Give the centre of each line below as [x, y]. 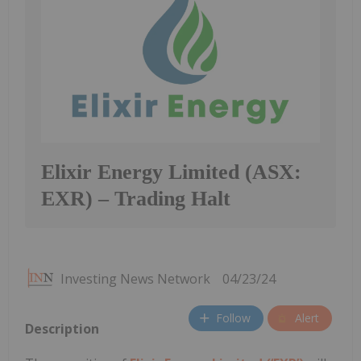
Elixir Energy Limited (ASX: [171, 172]
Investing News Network [135, 278]
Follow [233, 318]
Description [62, 328]
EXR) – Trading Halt [136, 198]
